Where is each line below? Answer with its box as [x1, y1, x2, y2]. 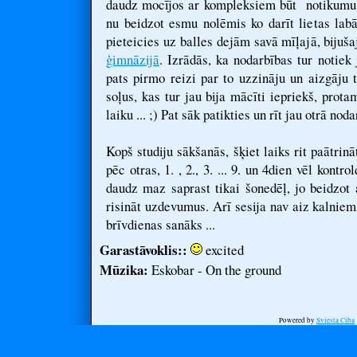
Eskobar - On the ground [148, 261, 281, 279]
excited [202, 241, 244, 259]
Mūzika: [100, 260, 148, 280]
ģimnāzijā [106, 50, 159, 69]
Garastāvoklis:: [100, 240, 187, 260]
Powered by [279, 316, 316, 325]
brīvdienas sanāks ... [106, 215, 215, 233]
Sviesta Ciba [316, 316, 355, 325]
